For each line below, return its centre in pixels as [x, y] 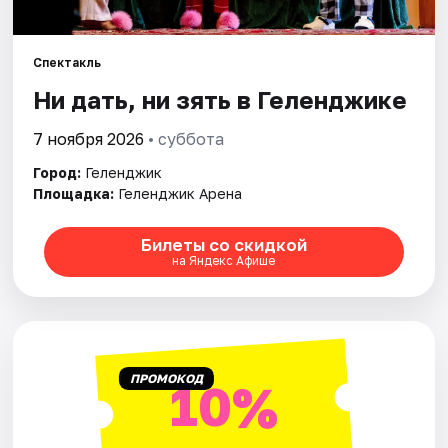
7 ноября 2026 [89, 138]
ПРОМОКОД [166, 378]
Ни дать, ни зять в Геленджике [220, 99]
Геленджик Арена [180, 193]
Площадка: [74, 193]
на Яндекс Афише [224, 261]
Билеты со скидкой [223, 245]
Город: [57, 172]
